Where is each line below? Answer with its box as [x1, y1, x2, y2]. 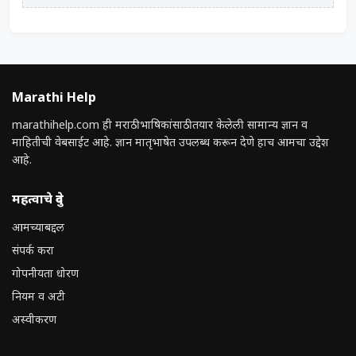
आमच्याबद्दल [12, 221, 64, 236]
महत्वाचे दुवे [12, 192, 64, 209]
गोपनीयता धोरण [12, 267, 79, 282]
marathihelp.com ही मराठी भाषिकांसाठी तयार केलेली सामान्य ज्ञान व [12, 118, 308, 133]
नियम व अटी [12, 290, 65, 305]
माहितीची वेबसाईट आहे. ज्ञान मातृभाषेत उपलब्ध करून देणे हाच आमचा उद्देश [12, 136, 329, 151]
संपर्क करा [12, 244, 54, 259]
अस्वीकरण [12, 313, 56, 328]
